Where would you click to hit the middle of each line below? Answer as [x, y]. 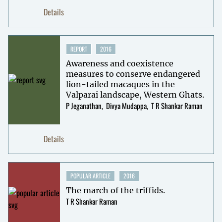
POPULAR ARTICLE [90, 175]
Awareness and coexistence [119, 63]
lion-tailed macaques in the [120, 84]
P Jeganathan [83, 105]
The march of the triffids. [115, 190]
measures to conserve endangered [133, 74]
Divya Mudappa [126, 105]
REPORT [79, 49]
